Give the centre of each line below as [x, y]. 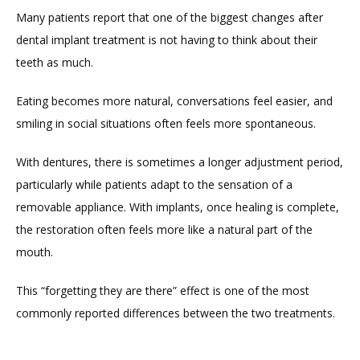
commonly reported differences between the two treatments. [176, 313]
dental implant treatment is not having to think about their [167, 39]
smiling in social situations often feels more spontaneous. [166, 123]
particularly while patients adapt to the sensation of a [154, 184]
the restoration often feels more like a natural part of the [164, 229]
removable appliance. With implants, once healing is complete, [178, 207]
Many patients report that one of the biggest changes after [170, 17]
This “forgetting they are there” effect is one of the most [163, 290]
